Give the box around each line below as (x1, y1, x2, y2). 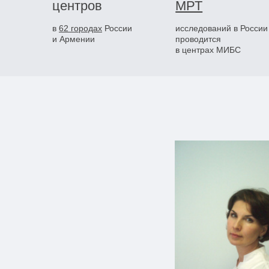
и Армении (52, 34, 95, 44)
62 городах (59, 23, 102, 33)
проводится (175, 34, 222, 44)
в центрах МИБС (175, 45, 241, 55)
